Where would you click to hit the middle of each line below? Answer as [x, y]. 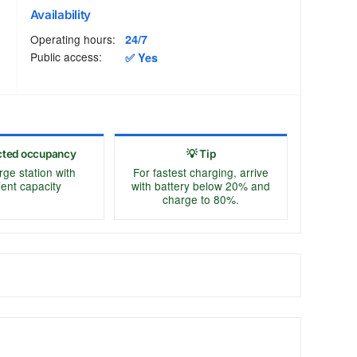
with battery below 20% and [201, 185]
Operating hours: [73, 39]
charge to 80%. [201, 199]
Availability [60, 15]
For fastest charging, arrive [201, 172]
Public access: [66, 57]
